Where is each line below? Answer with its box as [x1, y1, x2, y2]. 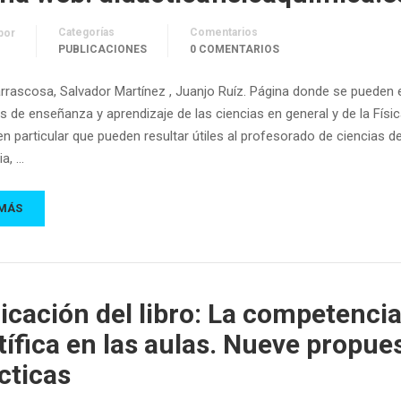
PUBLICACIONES [58, 43, 147, 56]
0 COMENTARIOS [190, 43, 279, 56]
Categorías [58, 26, 115, 39]
